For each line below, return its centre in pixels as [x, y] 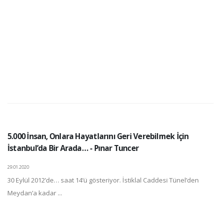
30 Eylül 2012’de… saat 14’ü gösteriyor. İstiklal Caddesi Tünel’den [103, 180]
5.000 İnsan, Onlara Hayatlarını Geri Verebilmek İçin [98, 136]
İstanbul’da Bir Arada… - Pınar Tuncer [73, 148]
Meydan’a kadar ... [35, 193]
